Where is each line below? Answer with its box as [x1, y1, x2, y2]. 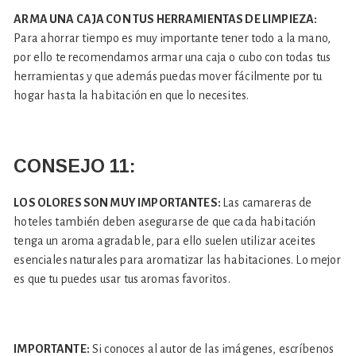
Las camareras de [222, 195, 312, 209]
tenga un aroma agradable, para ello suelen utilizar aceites [14, 234, 316, 247]
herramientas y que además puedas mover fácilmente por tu [14, 69, 323, 83]
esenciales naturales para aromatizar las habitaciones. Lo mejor [14, 253, 341, 266]
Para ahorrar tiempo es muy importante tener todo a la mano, [14, 31, 331, 44]
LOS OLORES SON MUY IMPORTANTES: [14, 195, 223, 209]
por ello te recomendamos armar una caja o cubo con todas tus [14, 50, 331, 64]
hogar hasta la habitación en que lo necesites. [14, 88, 250, 102]
